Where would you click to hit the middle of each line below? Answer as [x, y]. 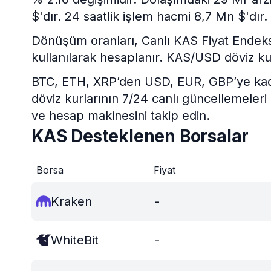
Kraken [71, 201]
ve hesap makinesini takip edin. [121, 116]
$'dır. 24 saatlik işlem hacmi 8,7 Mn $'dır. [149, 16]
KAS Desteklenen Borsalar [140, 136]
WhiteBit [75, 240]
